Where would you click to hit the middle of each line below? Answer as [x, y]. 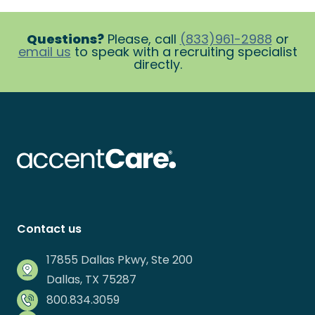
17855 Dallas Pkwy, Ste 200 [120, 260]
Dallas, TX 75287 [91, 280]
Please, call [142, 39]
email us [44, 52]
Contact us [49, 229]
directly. [157, 65]
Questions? [65, 39]
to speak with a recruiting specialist [184, 52]
